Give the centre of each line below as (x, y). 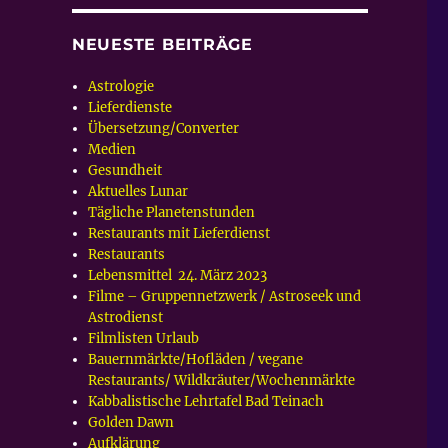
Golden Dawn (131, 422)
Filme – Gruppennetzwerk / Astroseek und (225, 296)
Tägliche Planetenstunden (172, 212)
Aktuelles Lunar (138, 191)
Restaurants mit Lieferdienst (179, 233)
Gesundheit (125, 170)
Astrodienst (126, 317)
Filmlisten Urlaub (144, 338)
